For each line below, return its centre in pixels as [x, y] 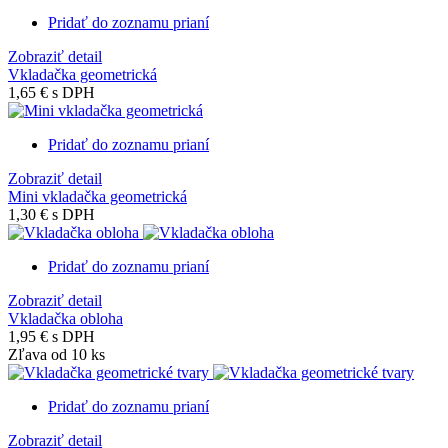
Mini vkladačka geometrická [97, 196]
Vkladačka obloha [65, 318]
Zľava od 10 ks [56, 354]
